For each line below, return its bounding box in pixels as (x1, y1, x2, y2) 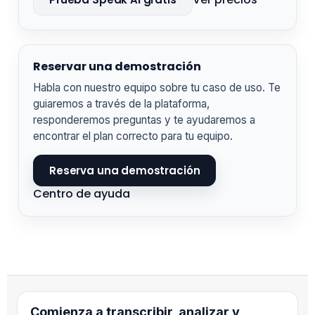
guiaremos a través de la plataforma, (33, 97, 210, 111)
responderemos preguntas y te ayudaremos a (33, 113, 255, 127)
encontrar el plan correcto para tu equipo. (33, 129, 233, 143)
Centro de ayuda (33, 186, 130, 202)
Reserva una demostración (49, 163, 200, 179)
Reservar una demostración (33, 58, 201, 75)
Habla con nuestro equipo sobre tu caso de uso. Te (33, 81, 281, 95)
